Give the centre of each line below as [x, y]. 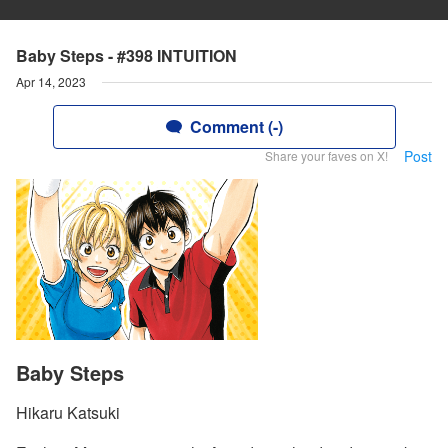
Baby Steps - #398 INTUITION [126, 55]
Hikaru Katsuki [68, 413]
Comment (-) [236, 126]
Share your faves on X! [326, 155]
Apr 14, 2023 [51, 81]
